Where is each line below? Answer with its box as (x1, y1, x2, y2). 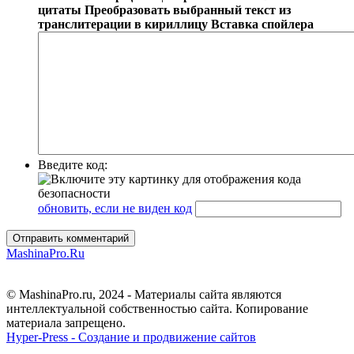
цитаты (38, 2, 81, 17)
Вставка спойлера (211, 17, 314, 31)
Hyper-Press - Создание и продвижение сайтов (6, 330, 256, 344)
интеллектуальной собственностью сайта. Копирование (6, 301, 308, 315)
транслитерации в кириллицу (38, 17, 208, 31)
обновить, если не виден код (38, 201, 192, 215)
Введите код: (38, 157, 107, 171)
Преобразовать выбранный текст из (85, 2, 291, 17)
